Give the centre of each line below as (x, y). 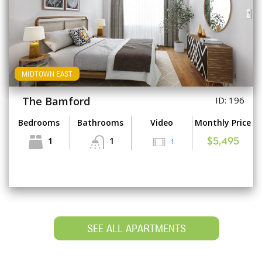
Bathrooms (101, 123)
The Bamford (56, 101)
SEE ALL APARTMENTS (137, 229)
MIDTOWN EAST (47, 74)
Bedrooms (39, 123)
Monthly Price (223, 123)
